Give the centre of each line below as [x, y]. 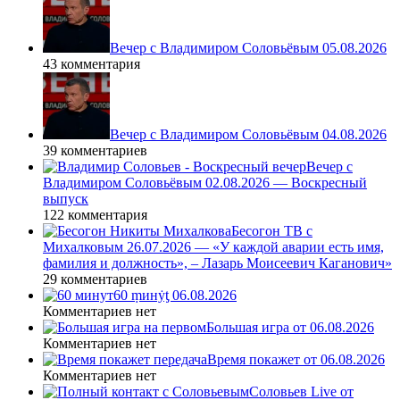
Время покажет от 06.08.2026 [296, 360]
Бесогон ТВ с [272, 231]
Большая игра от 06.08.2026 [290, 328]
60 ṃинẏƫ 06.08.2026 [175, 296]
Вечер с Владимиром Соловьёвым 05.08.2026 [248, 48]
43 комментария [92, 64]
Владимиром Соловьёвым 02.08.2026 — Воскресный [205, 183]
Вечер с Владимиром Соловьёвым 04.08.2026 [248, 135]
